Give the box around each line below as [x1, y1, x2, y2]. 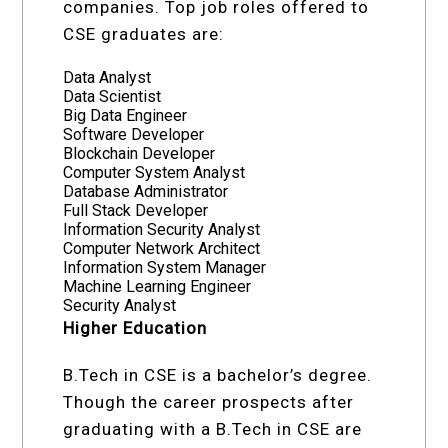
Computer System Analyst [63, 162, 246, 182]
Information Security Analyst [63, 219, 261, 239]
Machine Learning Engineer [63, 276, 252, 296]
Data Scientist [63, 86, 162, 106]
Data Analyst [63, 67, 152, 87]
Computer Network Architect [63, 238, 261, 258]
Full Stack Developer [63, 200, 209, 220]
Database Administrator [63, 181, 229, 201]
